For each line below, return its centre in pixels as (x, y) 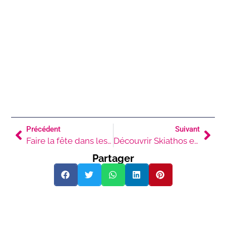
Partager (113, 158)
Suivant (187, 129)
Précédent (44, 129)
